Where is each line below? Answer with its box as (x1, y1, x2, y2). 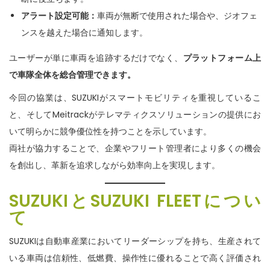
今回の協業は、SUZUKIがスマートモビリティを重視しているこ (9, 92, 261, 104)
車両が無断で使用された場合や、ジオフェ (97, 10, 257, 22)
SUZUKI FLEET (90, 189, 201, 213)
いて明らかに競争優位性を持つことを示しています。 (9, 125, 212, 138)
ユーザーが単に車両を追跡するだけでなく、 (9, 52, 183, 64)
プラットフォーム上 (183, 52, 262, 64)
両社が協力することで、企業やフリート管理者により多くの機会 (9, 142, 261, 155)
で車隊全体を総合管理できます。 (9, 69, 136, 81)
